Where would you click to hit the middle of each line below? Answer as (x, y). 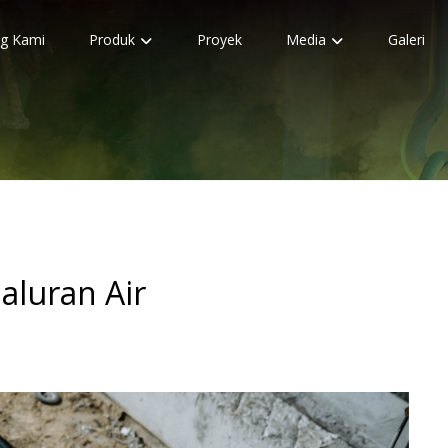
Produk (111, 39)
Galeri (406, 39)
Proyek (219, 39)
